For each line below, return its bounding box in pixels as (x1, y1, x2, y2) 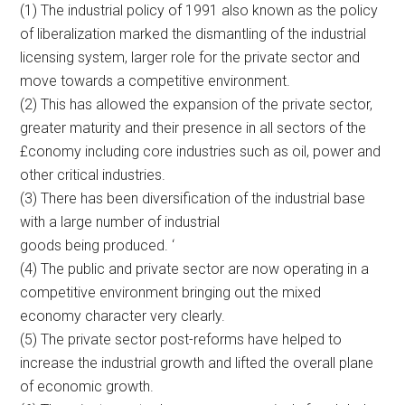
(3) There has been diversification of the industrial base (20, 189, 366, 207)
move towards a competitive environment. (20, 71, 291, 89)
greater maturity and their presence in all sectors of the (20, 118, 367, 137)
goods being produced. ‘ (20, 236, 175, 254)
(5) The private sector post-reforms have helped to (20, 330, 343, 348)
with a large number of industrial (20, 212, 221, 231)
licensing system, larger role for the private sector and (20, 48, 361, 66)
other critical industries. (20, 165, 166, 184)
